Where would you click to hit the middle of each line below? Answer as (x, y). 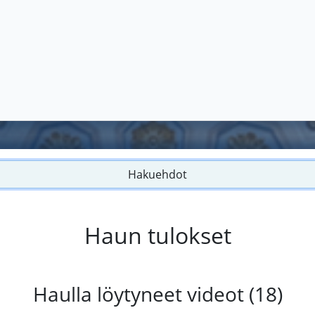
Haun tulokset (157, 236)
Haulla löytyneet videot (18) (157, 294)
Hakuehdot (157, 175)
